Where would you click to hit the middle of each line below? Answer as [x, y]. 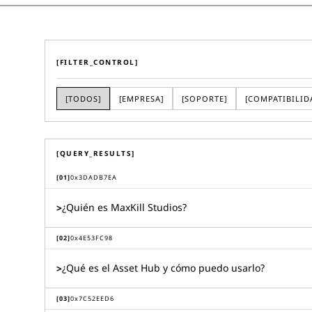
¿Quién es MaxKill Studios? [124, 207]
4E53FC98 [96, 238]
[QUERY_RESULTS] [96, 153]
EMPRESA [141, 99]
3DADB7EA [98, 177]
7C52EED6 [96, 298]
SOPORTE [204, 99]
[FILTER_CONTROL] [97, 62]
